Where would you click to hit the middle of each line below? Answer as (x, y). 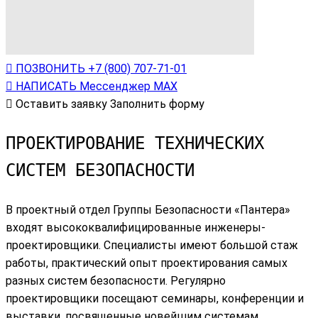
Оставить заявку (61, 104)
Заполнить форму (157, 104)
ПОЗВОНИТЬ (50, 68)
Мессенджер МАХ (128, 86)
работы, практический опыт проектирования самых (147, 263)
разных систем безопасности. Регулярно (116, 280)
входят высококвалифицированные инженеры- (136, 227)
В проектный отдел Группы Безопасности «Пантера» (148, 209)
